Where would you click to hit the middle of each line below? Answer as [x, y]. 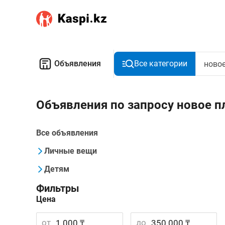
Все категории [161, 64]
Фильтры [58, 188]
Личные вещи [71, 151]
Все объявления [67, 133]
